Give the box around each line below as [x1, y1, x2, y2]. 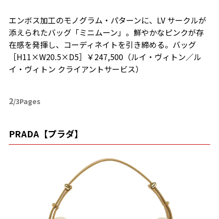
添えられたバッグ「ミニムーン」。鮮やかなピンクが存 [8, 26, 204, 39]
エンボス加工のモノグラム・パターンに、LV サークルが [8, 14, 206, 26]
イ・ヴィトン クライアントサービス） [8, 63, 143, 75]
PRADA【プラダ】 [8, 127, 83, 140]
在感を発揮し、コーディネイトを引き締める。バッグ [8, 39, 196, 51]
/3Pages [13, 96, 41, 107]
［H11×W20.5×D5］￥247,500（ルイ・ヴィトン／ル [8, 51, 201, 63]
